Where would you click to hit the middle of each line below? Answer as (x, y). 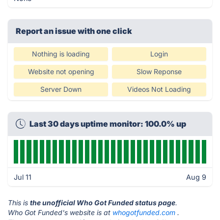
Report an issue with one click (74, 31)
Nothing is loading (61, 54)
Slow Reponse (159, 71)
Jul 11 (23, 177)
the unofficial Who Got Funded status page (103, 203)
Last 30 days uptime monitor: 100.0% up (108, 124)
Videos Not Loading (159, 89)
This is (19, 203)
